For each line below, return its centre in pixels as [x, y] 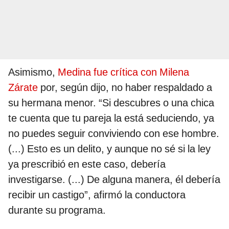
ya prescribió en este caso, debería [87, 164]
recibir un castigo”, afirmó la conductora [97, 194]
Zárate [23, 87]
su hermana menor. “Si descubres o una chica [111, 102]
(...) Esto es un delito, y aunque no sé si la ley [109, 148]
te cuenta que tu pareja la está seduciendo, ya [111, 118]
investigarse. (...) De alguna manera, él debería [114, 179]
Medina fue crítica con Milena [123, 72]
